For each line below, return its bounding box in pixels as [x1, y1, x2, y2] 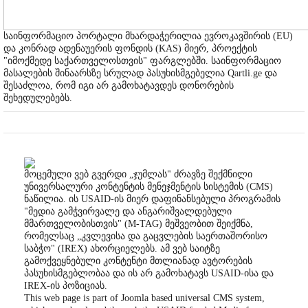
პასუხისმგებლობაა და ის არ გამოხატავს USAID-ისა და [24, 268, 274, 279]
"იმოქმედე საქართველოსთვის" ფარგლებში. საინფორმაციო [3, 56, 281, 67]
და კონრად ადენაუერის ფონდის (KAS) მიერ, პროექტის [3, 43, 257, 54]
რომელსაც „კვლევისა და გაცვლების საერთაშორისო [24, 231, 267, 242]
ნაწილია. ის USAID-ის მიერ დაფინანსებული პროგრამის [24, 194, 280, 205]
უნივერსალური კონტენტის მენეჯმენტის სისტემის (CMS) [24, 181, 273, 192]
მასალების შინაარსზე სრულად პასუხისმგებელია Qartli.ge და [3, 68, 277, 79]
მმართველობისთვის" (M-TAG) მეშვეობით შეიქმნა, [24, 219, 253, 230]
